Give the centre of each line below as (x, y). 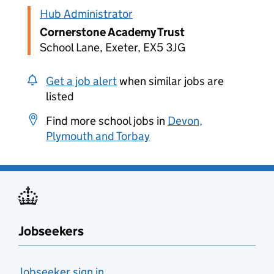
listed (60, 96)
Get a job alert (81, 81)
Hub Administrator (86, 14)
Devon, (185, 121)
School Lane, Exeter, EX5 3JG (113, 47)
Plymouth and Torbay (98, 136)
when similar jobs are (170, 81)
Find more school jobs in (107, 121)
